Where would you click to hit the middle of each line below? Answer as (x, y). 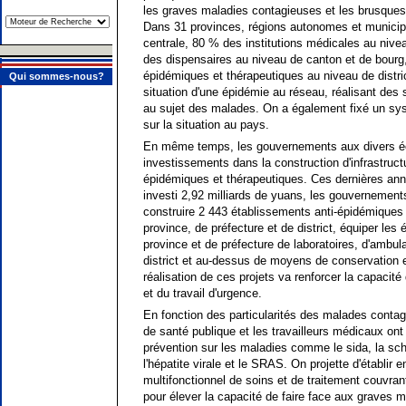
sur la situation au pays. (206, 125)
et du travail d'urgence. (203, 293)
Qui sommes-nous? (56, 76)
